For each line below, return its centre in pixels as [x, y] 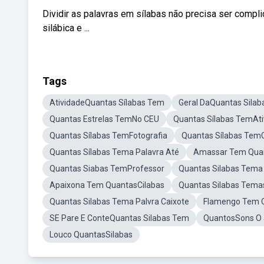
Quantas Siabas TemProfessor [107, 169]
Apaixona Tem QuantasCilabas [107, 185]
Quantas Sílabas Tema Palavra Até [114, 152]
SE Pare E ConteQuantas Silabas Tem [119, 218]
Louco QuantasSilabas [91, 235]
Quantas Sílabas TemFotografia [108, 136]
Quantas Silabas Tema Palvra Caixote [119, 202]
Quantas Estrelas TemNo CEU [104, 119]
